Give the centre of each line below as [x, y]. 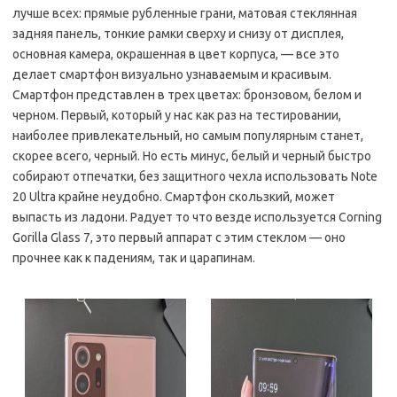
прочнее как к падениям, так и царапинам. [134, 258]
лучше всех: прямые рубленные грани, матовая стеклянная [185, 14]
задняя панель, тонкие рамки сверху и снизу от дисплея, [178, 34]
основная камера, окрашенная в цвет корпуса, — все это [176, 54]
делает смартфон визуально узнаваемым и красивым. [172, 75]
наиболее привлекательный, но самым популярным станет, [188, 136]
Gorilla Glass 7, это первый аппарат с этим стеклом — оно [179, 238]
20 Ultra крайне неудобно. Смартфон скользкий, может [174, 197]
